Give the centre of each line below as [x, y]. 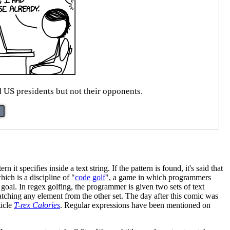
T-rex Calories [37, 205]
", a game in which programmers [158, 177]
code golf [90, 177]
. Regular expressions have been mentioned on [135, 205]
